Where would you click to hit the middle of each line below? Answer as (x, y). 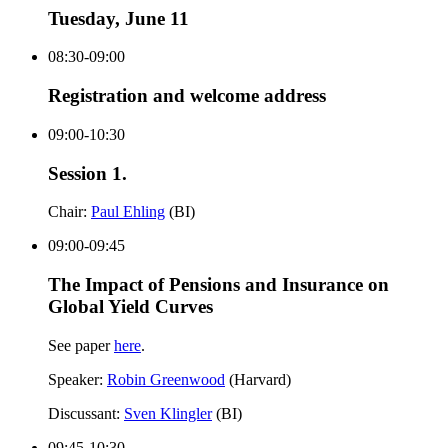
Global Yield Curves (130, 306)
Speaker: (77, 379)
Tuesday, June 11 (118, 18)
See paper (81, 345)
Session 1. (87, 173)
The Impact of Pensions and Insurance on (218, 284)
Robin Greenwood (166, 379)
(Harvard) (258, 379)
